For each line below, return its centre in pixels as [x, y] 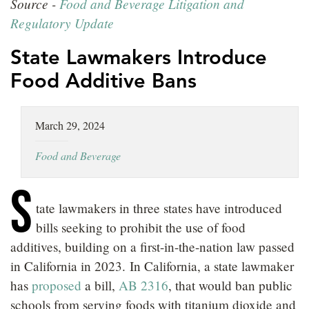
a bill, [100, 285]
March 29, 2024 [70, 125]
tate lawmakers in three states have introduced [159, 208]
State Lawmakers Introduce [139, 58]
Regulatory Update [62, 23]
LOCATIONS [151, 13]
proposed [57, 285]
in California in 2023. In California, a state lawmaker [152, 266]
